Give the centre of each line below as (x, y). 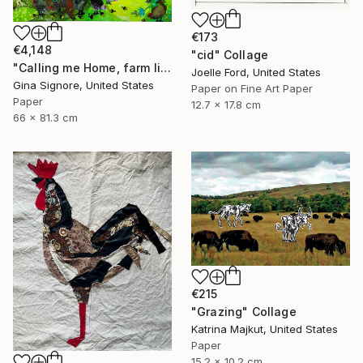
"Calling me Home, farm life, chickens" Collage (166, 68)
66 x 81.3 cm (45, 118)
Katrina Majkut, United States (265, 329)
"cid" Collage (230, 54)
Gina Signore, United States (83, 85)
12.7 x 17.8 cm (226, 104)
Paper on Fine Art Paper (252, 88)
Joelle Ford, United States (256, 72)
